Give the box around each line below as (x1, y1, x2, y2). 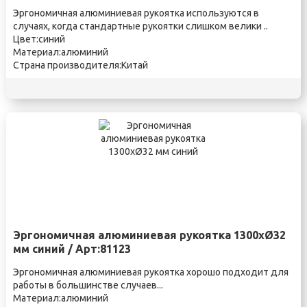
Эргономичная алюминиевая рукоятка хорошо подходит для (12, 267, 288, 278)
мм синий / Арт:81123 (12, 243, 131, 255)
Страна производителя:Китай (12, 60, 148, 71)
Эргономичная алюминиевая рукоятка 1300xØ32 (12, 229, 286, 241)
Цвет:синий (12, 34, 65, 45)
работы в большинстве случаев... (12, 280, 163, 291)
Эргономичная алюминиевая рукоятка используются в (12, 8, 259, 19)
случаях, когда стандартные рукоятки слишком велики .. (12, 21, 268, 32)
